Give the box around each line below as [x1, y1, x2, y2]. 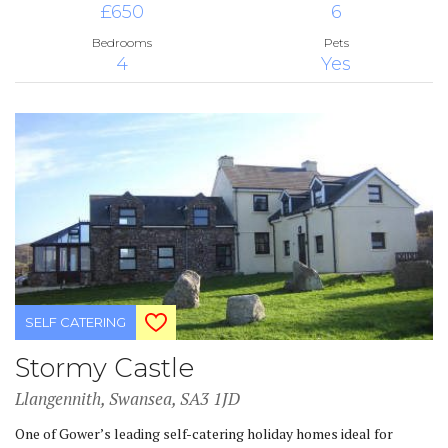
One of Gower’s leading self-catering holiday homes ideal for [15, 423, 393, 443]
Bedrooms [92, 34, 152, 50]
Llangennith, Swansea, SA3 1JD [15, 386, 240, 410]
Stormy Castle [15, 351, 194, 384]
